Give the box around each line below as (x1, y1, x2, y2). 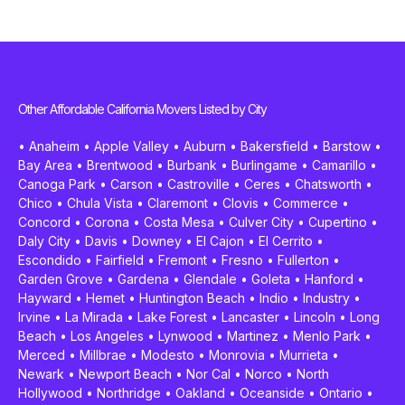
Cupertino (308, 214, 367, 231)
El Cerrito (259, 233, 313, 250)
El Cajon (196, 233, 244, 250)
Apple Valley (94, 138, 169, 155)
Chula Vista (67, 195, 133, 212)
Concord (18, 214, 71, 231)
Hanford (305, 271, 353, 287)
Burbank (167, 157, 217, 174)
